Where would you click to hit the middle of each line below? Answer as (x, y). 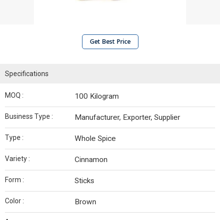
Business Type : (29, 116)
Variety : (17, 159)
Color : (14, 201)
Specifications (27, 74)
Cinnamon (91, 160)
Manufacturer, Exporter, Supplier (127, 117)
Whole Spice (95, 138)
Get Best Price (110, 41)
